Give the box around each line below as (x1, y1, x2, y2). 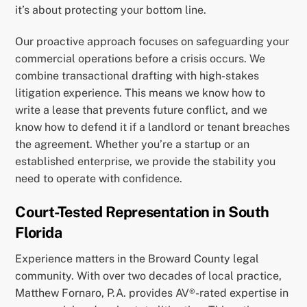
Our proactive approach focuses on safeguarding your (15, 35, 290, 49)
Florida (15, 223, 62, 241)
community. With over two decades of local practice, (15, 269, 282, 282)
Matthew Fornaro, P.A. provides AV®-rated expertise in (15, 286, 289, 299)
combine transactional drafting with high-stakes (15, 69, 260, 83)
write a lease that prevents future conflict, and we (15, 103, 268, 117)
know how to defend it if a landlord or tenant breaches (15, 121, 291, 134)
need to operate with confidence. (15, 172, 183, 186)
